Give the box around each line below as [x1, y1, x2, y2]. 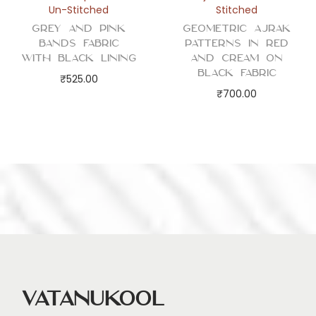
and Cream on [190, 51, 284, 65]
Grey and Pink [32, 22, 126, 35]
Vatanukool [21, 286, 165, 311]
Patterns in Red [185, 37, 289, 50]
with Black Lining [21, 51, 137, 65]
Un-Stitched [49, 3, 109, 18]
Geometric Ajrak [183, 22, 291, 35]
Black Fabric [197, 66, 276, 80]
